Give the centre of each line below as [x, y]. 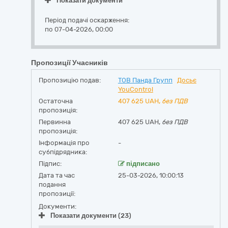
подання [52, 184]
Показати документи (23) [91, 216]
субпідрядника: [63, 152]
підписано [142, 164]
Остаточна [56, 101]
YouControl [135, 89]
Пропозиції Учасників [69, 63]
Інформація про [64, 143]
